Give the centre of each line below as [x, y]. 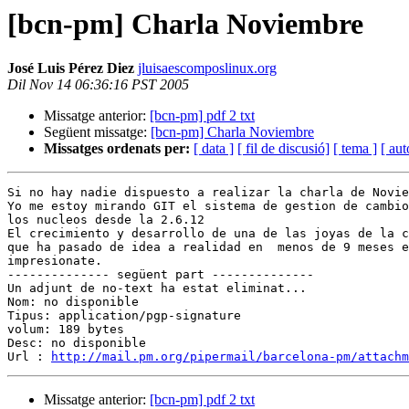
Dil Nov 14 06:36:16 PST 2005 [98, 85]
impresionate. [55, 261]
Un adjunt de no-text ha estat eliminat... [157, 288]
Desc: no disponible [77, 343]
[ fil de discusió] [283, 149]
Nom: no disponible [73, 302]
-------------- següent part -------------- [161, 275]
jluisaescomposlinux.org [207, 68]
